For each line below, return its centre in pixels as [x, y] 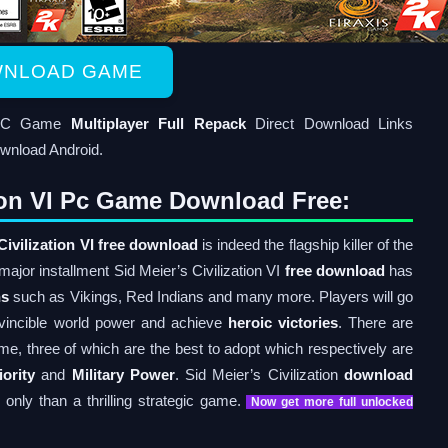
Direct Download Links [329, 123]
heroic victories [282, 322]
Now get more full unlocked [332, 402]
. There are [375, 322]
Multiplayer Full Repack [158, 123]
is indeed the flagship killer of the [305, 244]
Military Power [123, 374]
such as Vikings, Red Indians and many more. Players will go [211, 296]
